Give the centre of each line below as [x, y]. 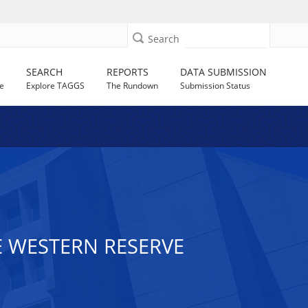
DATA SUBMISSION [224, 72]
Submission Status [216, 86]
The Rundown [133, 86]
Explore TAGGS [56, 86]
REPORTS [128, 72]
